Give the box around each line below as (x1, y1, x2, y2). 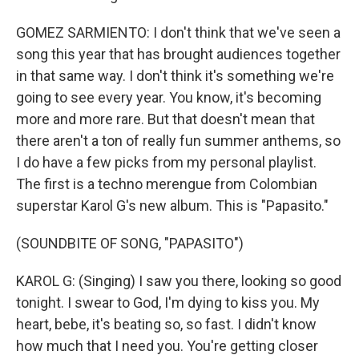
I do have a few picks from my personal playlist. (16, 154, 317, 171)
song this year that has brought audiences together (16, 46, 341, 63)
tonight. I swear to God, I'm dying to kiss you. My (16, 294, 320, 311)
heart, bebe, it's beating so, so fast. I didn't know (16, 316, 317, 333)
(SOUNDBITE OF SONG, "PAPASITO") (16, 235, 244, 252)
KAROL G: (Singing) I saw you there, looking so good (16, 272, 341, 289)
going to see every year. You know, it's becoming (16, 89, 321, 106)
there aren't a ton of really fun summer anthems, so (16, 132, 341, 149)
